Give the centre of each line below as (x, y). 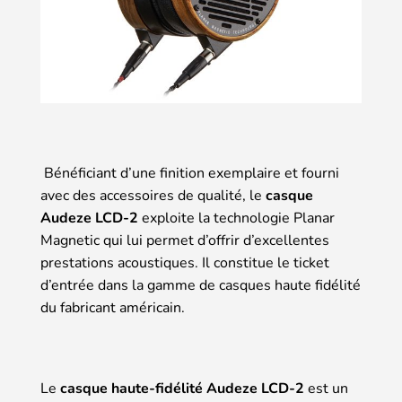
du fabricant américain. (113, 308)
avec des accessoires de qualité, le (153, 196)
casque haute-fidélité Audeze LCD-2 (182, 389)
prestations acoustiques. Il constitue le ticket (185, 263)
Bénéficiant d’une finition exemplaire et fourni (190, 174)
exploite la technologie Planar (236, 218)
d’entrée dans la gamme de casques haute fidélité (201, 286)
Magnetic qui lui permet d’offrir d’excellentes (185, 241)
